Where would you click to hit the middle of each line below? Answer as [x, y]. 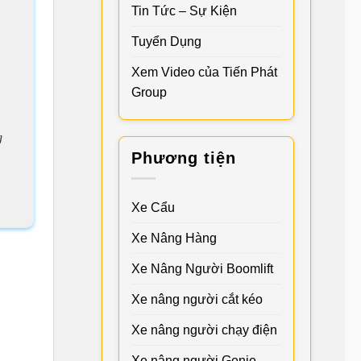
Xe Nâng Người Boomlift [202, 269]
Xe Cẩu [153, 208]
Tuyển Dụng [166, 41]
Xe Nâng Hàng [174, 239]
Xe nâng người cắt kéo [197, 300]
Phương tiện [184, 158]
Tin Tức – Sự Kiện [184, 10]
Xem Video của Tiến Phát [204, 72]
